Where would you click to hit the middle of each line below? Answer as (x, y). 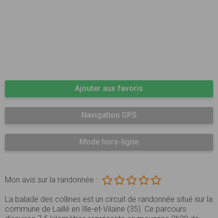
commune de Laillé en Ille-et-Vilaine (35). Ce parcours (96, 209)
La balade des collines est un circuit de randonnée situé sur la (109, 200)
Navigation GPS (109, 115)
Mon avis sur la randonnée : (51, 180)
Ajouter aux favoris (109, 89)
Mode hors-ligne (109, 142)
